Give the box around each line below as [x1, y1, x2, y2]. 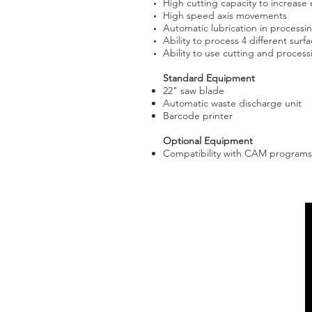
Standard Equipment [163, 72, 255, 84]
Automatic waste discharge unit [163, 97, 302, 109]
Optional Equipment [163, 134, 253, 147]
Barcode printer [163, 109, 233, 122]
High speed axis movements [163, 9, 287, 22]
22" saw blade [163, 84, 224, 97]
